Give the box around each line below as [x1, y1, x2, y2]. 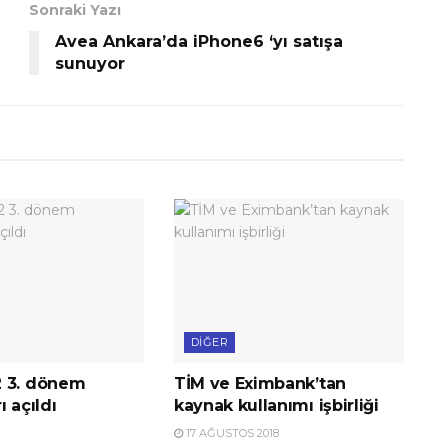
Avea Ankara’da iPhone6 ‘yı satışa [55, 31, 343, 51]
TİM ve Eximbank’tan [173, 374, 346, 394]
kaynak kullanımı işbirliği [173, 396, 379, 416]
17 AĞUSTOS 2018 [182, 426, 279, 441]
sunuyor [55, 53, 125, 73]
